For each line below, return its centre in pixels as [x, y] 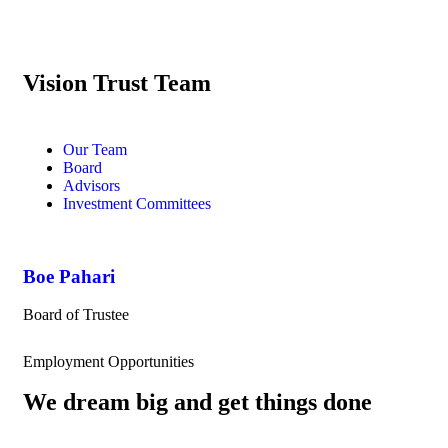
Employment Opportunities [108, 362]
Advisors [91, 185]
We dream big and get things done [197, 402]
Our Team [95, 149]
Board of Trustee [76, 315]
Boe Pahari [69, 276]
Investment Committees [137, 203]
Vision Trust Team [117, 83]
